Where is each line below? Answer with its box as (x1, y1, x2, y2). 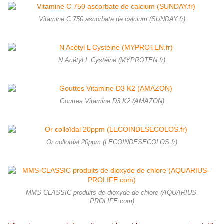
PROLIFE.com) (89, 198, 134, 205)
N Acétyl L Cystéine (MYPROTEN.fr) (58, 57, 165, 64)
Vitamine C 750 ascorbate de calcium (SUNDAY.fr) (38, 16, 185, 23)
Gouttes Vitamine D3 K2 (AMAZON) (59, 98, 164, 105)
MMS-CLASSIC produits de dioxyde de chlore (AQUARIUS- (25, 189, 198, 197)
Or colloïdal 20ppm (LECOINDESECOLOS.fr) (46, 139, 177, 146)
